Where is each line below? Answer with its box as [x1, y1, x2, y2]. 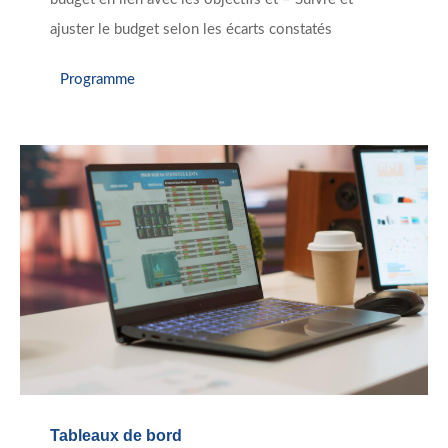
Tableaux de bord [50, 427, 182, 445]
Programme [60, 71, 135, 87]
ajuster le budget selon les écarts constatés [50, 22, 332, 38]
